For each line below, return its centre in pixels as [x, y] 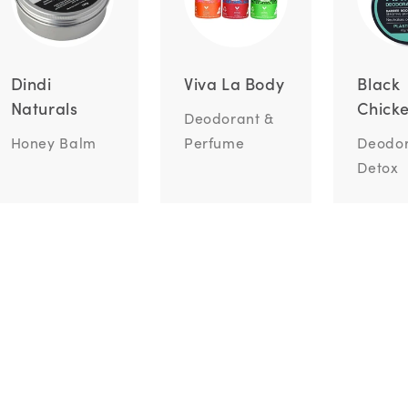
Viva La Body [234, 84]
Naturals [44, 108]
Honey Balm [53, 142]
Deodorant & [229, 117]
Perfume [214, 142]
